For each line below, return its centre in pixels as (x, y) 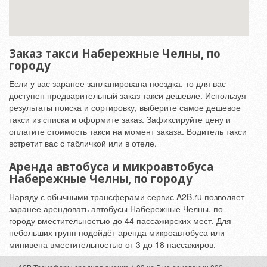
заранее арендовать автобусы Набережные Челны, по (116, 209)
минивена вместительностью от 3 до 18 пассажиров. (112, 244)
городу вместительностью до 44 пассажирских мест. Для (120, 221)
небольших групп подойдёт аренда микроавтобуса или (117, 232)
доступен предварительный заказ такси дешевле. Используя (128, 95)
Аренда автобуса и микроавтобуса (111, 167)
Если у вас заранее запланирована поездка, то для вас (117, 83)
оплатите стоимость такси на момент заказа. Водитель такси (128, 131)
